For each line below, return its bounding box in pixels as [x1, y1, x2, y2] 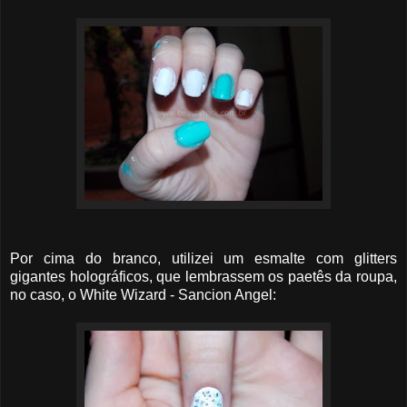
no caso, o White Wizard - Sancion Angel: [10, 286, 276, 303]
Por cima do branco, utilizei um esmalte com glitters [10, 250, 397, 266]
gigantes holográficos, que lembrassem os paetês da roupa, [10, 268, 397, 284]
